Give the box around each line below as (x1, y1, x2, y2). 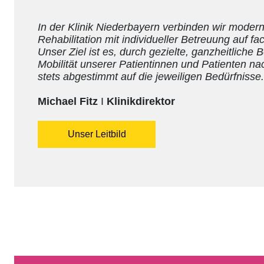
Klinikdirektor (104, 95, 175, 107)
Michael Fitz (38, 95, 101, 107)
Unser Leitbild (67, 128, 126, 139)
